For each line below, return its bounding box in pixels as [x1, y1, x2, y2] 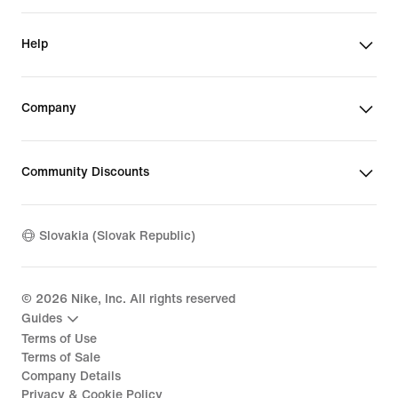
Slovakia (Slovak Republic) [39, 229, 195, 243]
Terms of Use [21, 331, 97, 346]
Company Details [21, 369, 121, 383]
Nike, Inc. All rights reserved [68, 291, 235, 306]
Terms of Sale [21, 350, 100, 364]
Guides [21, 312, 62, 326]
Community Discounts [21, 164, 149, 179]
